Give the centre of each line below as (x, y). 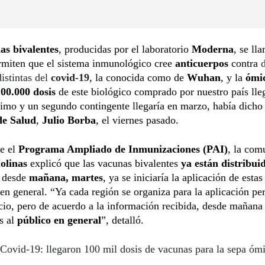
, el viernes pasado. (137, 120)
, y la (233, 77)
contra (246, 63)
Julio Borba (69, 120)
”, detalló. (122, 220)
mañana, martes (66, 177)
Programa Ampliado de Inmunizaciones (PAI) (123, 149)
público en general (59, 220)
